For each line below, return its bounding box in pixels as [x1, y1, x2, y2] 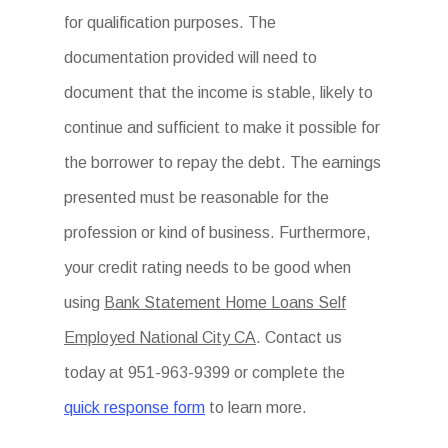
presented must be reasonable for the [64, 189, 329, 206]
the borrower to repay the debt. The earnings [64, 154, 381, 171]
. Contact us [256, 329, 342, 346]
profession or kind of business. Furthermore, [64, 224, 371, 241]
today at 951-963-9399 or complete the [64, 364, 345, 381]
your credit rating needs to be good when [64, 259, 351, 276]
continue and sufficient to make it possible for [64, 119, 380, 136]
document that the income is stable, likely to [64, 84, 373, 101]
